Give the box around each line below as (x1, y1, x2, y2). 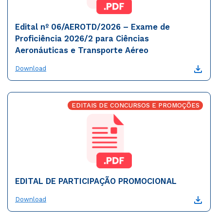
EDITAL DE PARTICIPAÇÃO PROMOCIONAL (15, 176, 177, 186)
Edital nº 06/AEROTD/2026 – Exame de (15, 22, 170, 32)
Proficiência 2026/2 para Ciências (15, 34, 149, 44)
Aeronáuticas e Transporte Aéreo (15, 46, 148, 55)
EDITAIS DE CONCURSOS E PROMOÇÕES (71, 101, 200, 109)
